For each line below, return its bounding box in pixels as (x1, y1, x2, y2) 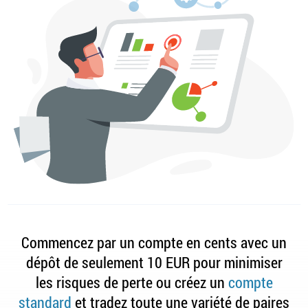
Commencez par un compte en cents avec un (21, 232, 287, 253)
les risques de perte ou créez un (35, 272, 228, 293)
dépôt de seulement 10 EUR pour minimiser (25, 252, 283, 273)
